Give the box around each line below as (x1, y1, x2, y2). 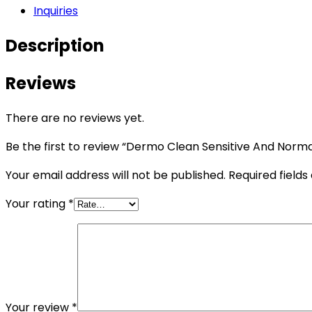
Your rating (6, 196, 68, 212)
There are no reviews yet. (6, 110, 144, 127)
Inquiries (33, 2, 78, 19)
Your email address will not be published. (6, 167, 226, 184)
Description (6, 33, 104, 57)
